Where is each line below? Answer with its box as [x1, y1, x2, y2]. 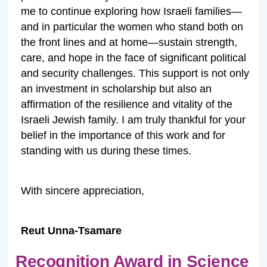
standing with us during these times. [21, 144, 192, 157]
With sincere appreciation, [21, 184, 145, 197]
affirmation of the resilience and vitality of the [21, 98, 233, 110]
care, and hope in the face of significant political [21, 51, 247, 64]
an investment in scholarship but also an [21, 82, 212, 95]
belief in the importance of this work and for [21, 129, 226, 141]
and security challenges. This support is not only [21, 67, 250, 79]
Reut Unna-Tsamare [21, 224, 122, 237]
